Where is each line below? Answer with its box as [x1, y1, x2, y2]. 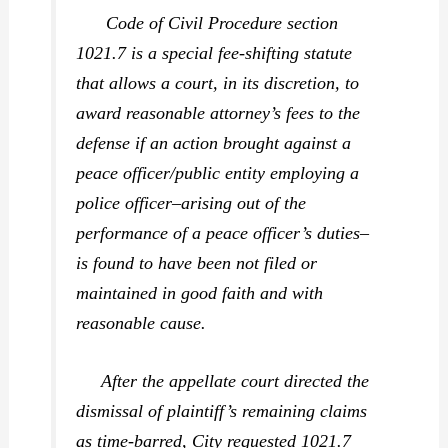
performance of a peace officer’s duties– [76, 222, 370, 243]
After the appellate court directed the [76, 370, 370, 391]
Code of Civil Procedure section [76, 12, 339, 33]
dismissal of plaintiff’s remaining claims [76, 400, 368, 421]
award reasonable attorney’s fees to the [76, 102, 361, 123]
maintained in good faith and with [76, 282, 324, 303]
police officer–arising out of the [76, 192, 307, 213]
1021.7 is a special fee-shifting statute [76, 42, 353, 63]
